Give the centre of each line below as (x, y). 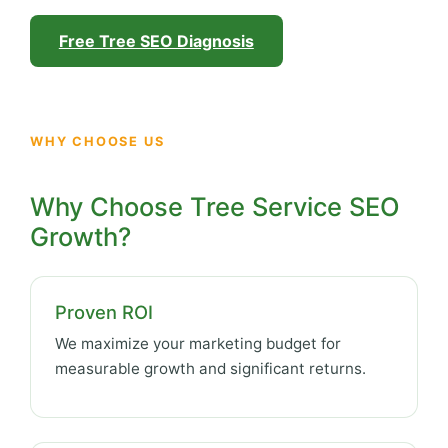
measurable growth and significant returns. (210, 368)
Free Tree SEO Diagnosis (156, 41)
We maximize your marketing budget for (198, 343)
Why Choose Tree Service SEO (215, 206)
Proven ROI (104, 311)
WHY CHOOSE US (97, 141)
